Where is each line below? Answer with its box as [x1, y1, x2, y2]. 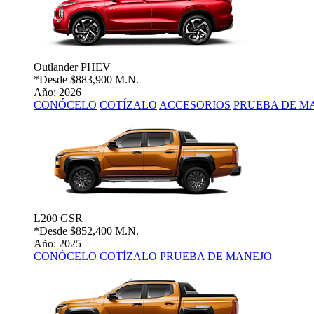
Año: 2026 [34, 86, 81, 99]
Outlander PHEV [34, 61, 111, 74]
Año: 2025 [34, 238, 81, 250]
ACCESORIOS [159, 99, 231, 111]
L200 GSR [34, 212, 83, 225]
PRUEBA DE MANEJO [160, 250, 272, 263]
